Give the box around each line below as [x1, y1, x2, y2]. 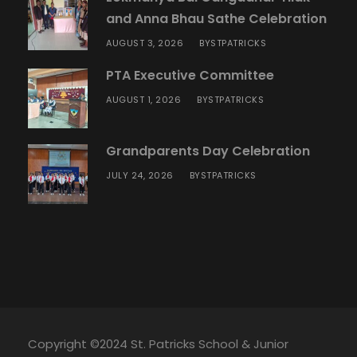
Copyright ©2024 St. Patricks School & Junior [28, 335, 288, 352]
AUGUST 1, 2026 [106, 92, 181, 106]
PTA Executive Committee [106, 65, 274, 84]
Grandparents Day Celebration [106, 141, 310, 160]
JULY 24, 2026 [106, 168, 174, 182]
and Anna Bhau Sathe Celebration [106, 9, 327, 28]
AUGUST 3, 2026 [106, 36, 183, 49]
